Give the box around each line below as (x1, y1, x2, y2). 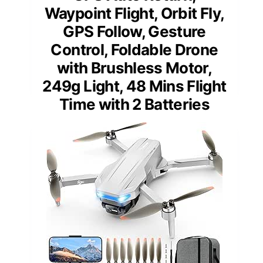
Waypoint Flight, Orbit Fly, (44, 4, 225, 22)
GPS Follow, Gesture (63, 22, 206, 41)
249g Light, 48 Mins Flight (42, 76, 227, 95)
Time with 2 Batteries (59, 95, 210, 113)
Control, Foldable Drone (50, 40, 218, 59)
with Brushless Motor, (56, 58, 213, 77)
